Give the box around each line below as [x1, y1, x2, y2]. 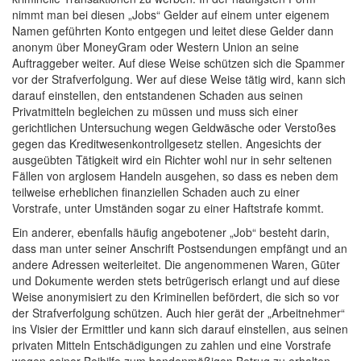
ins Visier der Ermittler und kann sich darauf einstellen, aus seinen [12, 321, 348, 337]
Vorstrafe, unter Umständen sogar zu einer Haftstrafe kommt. [12, 200, 324, 216]
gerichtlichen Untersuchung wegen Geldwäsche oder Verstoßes [12, 119, 336, 135]
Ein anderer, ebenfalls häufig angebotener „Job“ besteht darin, [12, 224, 330, 240]
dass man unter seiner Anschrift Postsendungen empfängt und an [12, 240, 347, 256]
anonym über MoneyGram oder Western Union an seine [12, 39, 299, 55]
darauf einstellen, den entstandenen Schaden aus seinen [12, 87, 303, 103]
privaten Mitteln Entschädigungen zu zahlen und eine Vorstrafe [12, 337, 331, 353]
